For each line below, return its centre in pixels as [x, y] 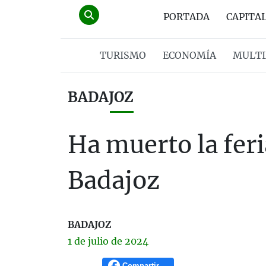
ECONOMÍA [189, 55]
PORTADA [186, 17]
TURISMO [123, 55]
